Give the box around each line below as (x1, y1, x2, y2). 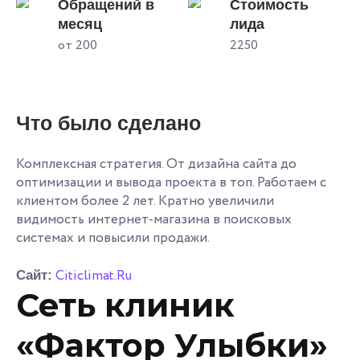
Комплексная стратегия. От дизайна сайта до (16, 153, 297, 174)
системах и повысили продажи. (16, 227, 210, 248)
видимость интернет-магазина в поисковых (16, 209, 292, 230)
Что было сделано (16, 111, 201, 134)
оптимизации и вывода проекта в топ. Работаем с (16, 172, 326, 193)
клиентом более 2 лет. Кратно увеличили (16, 190, 274, 211)
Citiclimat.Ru (55, 265, 132, 286)
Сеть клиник (16, 284, 235, 325)
